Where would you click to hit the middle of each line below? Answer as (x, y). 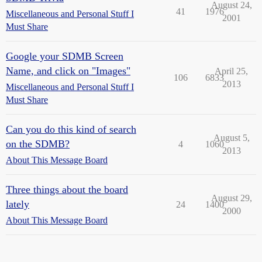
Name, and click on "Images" (68, 71)
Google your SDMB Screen (65, 56)
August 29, (231, 198)
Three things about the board (67, 189)
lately (18, 204)
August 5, (231, 138)
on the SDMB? (38, 144)
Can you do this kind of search (71, 129)
